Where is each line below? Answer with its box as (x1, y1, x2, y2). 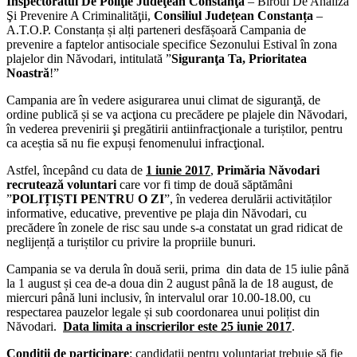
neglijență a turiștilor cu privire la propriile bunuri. (6, 234, 256, 249)
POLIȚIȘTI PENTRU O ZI (12, 191, 164, 206)
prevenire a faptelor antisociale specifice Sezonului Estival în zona (6, 37, 337, 51)
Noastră (6, 65, 49, 80)
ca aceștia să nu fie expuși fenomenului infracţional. (6, 135, 265, 150)
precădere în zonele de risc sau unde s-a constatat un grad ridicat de (6, 220, 343, 234)
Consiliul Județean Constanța (154, 8, 313, 22)
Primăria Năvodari (217, 163, 320, 177)
